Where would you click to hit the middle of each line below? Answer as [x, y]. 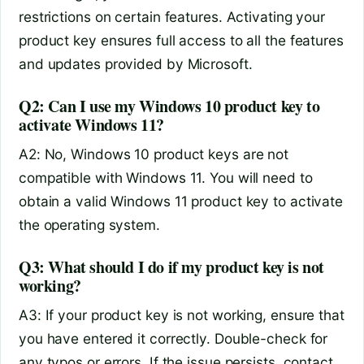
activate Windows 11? [92, 124]
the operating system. [89, 224]
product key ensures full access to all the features [181, 40]
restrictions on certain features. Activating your [172, 16]
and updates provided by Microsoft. [136, 63]
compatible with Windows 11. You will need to [166, 177]
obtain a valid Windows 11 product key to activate [181, 201]
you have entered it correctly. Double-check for [173, 338]
